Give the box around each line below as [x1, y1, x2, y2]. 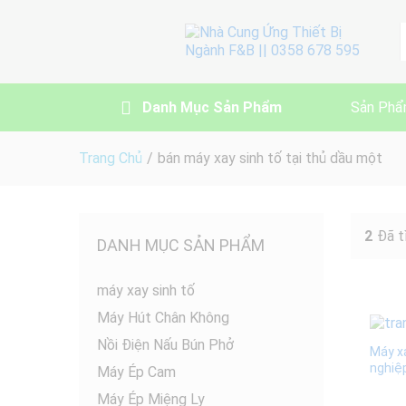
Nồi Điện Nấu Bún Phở [97, 336, 234, 353]
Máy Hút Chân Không [97, 309, 229, 326]
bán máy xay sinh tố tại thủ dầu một [158, 150, 382, 167]
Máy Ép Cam [97, 363, 176, 381]
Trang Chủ [79, 150, 142, 167]
